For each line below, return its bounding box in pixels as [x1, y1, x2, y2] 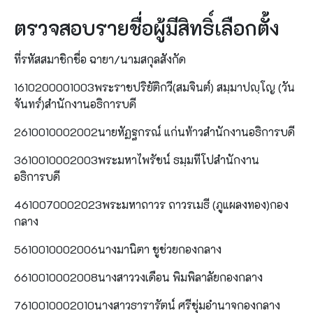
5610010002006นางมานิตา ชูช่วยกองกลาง [14, 241, 221, 256]
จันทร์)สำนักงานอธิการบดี [14, 96, 136, 111]
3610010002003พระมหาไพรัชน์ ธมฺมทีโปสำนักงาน [14, 152, 259, 167]
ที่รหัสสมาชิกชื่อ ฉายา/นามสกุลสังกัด [14, 51, 186, 66]
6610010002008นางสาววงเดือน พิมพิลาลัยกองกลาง [14, 269, 263, 284]
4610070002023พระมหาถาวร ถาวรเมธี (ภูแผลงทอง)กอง [14, 196, 289, 212]
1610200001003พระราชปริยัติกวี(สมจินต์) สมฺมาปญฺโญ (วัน [14, 79, 295, 94]
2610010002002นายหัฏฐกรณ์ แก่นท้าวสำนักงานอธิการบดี [14, 124, 295, 139]
